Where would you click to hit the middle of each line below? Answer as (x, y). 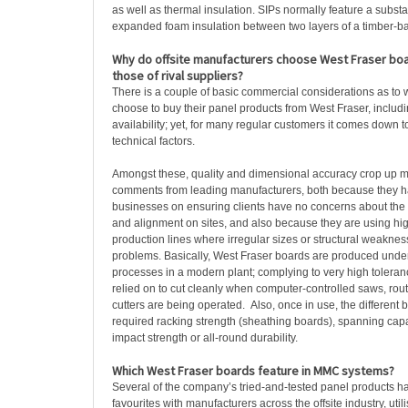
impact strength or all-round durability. (205, 338)
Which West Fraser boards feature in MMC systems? (253, 371)
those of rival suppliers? (178, 76)
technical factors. (153, 141)
